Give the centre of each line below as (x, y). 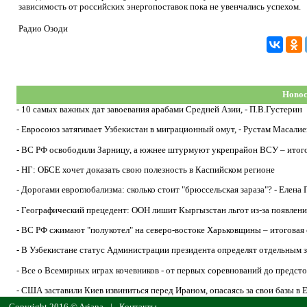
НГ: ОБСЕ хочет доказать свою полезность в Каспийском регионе (148, 169)
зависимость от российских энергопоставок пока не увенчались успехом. (160, 7)
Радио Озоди (43, 28)
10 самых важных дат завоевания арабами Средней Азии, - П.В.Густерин (162, 109)
